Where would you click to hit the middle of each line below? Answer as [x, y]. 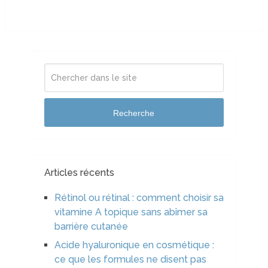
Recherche [134, 113]
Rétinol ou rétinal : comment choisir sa [139, 198]
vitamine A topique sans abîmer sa [131, 212]
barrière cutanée [91, 227]
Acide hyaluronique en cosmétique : [134, 245]
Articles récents [79, 173]
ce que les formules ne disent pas [130, 260]
